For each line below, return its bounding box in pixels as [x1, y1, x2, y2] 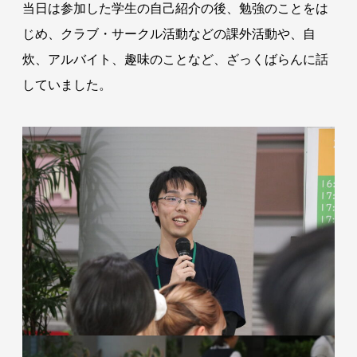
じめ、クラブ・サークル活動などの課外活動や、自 [22, 26, 316, 41]
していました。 [22, 77, 112, 92]
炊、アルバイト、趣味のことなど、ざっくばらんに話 [22, 52, 328, 67]
